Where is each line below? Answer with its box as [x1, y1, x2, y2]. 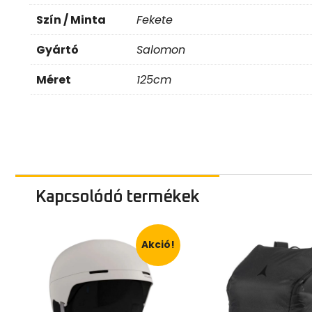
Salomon [136, 37, 185, 54]
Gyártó [36, 37, 79, 54]
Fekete [136, 7, 173, 24]
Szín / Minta [36, 7, 106, 24]
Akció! [141, 233, 175, 247]
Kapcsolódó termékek [35, 183, 199, 201]
